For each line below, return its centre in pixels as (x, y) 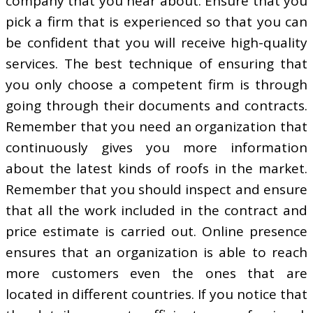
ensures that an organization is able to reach (156, 252)
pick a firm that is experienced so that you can (156, 21)
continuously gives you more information (156, 147)
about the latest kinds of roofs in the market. (156, 168)
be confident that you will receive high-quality (156, 42)
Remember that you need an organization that (156, 126)
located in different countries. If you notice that (156, 294)
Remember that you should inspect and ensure (156, 189)
